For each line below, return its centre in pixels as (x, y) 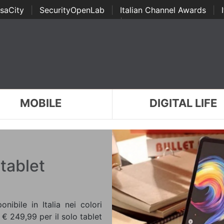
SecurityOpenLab (72, 10)
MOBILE (40, 103)
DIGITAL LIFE (183, 103)
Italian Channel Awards (163, 10)
